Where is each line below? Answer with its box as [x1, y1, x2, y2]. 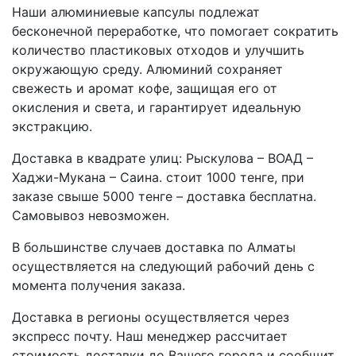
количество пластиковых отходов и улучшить [12, 41, 304, 58]
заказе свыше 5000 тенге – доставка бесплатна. [12, 188, 316, 204]
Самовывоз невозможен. [12, 207, 169, 223]
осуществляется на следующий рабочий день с [12, 257, 315, 274]
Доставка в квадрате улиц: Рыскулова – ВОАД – [12, 149, 313, 166]
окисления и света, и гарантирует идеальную [12, 99, 301, 115]
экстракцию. [12, 118, 92, 134]
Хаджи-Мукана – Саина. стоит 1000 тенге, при [12, 168, 304, 185]
